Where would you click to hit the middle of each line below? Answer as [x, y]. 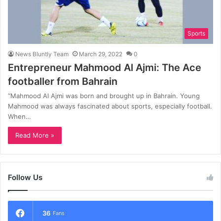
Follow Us [25, 177]
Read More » [35, 135]
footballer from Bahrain [63, 81]
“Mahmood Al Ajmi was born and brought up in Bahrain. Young [104, 95]
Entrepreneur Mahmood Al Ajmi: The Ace [105, 67]
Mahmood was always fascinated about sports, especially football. [110, 106]
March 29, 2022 [101, 54]
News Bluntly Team [42, 54]
